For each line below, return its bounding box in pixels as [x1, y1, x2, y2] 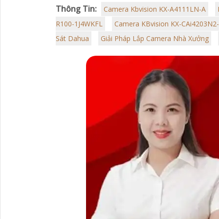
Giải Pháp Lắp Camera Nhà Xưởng [101, 34, 209, 44]
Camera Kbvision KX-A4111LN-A [104, 4, 206, 14]
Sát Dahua [56, 34, 89, 44]
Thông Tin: [56, 3, 97, 15]
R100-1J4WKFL [56, 19, 103, 29]
